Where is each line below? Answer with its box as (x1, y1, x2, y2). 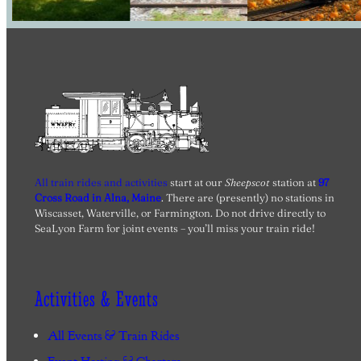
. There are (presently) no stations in (160, 190, 334, 204)
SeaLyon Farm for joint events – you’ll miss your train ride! (34, 221, 315, 234)
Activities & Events (34, 285, 159, 312)
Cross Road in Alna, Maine (34, 190, 161, 204)
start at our (167, 175, 225, 189)
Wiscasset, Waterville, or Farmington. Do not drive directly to (34, 205, 326, 219)
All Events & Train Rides (47, 327, 179, 344)
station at (272, 175, 318, 189)
